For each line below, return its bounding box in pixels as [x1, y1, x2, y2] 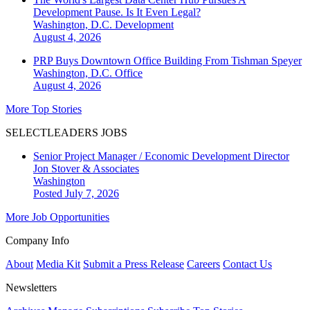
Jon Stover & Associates [33, 162, 139, 174]
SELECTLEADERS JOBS [6, 126, 127, 138]
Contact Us [223, 257, 272, 270]
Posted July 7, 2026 [33, 187, 119, 199]
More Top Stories [6, 102, 82, 115]
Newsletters [6, 281, 57, 293]
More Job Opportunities [6, 210, 109, 223]
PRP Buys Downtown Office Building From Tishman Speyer [33, 54, 302, 66]
